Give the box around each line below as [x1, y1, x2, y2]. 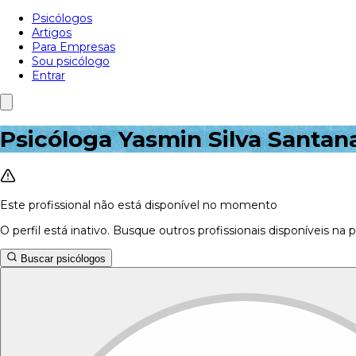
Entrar [32, 68, 65, 83]
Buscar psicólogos [17, 252, 106, 265]
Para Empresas [32, 40, 115, 54]
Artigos [32, 25, 72, 40]
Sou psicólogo [32, 54, 110, 68]
